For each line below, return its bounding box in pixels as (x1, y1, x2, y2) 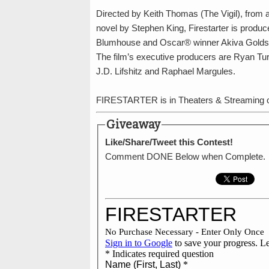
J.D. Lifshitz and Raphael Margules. (95, 65, 235, 76)
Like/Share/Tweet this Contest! (104, 136, 233, 147)
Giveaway (106, 117, 160, 131)
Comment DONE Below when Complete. (104, 151, 265, 162)
